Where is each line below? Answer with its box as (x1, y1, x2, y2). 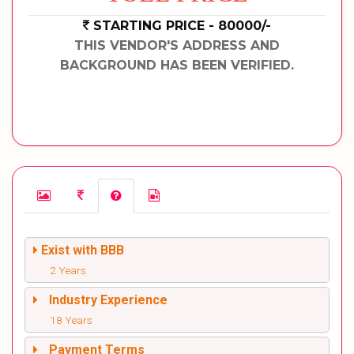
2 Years (50, 264, 86, 277)
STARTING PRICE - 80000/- (93, 18, 271, 33)
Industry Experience (49, 292, 168, 307)
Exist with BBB (41, 243, 124, 258)
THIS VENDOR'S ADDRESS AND (74, 38, 280, 53)
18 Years (50, 314, 92, 326)
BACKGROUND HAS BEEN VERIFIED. (60, 58, 294, 73)
